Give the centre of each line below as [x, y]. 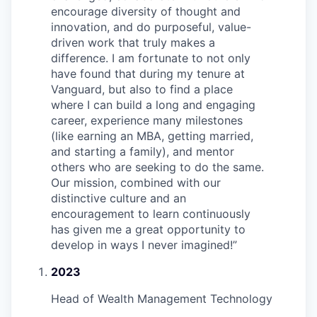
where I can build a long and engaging [153, 104]
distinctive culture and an [119, 198]
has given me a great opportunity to [148, 229]
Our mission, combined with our [136, 182]
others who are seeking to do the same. [157, 167]
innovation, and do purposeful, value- [151, 27]
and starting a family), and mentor [143, 151]
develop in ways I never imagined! [142, 244]
